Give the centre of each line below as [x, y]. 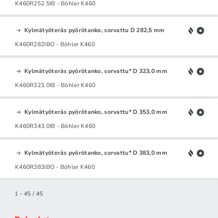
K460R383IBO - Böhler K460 [55, 167]
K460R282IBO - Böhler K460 [55, 44]
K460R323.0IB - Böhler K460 [55, 85]
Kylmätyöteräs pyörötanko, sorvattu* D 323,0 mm [96, 71]
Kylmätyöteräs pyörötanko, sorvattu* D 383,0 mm [96, 153]
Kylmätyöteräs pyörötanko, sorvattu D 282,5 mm [95, 30]
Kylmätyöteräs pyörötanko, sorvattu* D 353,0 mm [96, 112]
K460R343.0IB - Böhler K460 [55, 126]
